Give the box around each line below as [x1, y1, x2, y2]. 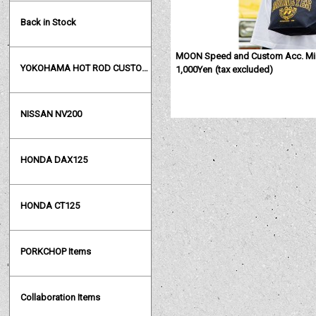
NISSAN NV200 [20, 109, 83, 120]
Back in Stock [20, 17, 77, 28]
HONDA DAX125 [20, 154, 88, 166]
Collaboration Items [20, 292, 101, 303]
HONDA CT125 [20, 200, 80, 212]
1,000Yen [176, 64, 213, 75]
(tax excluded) [214, 64, 273, 75]
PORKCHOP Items [20, 246, 92, 257]
